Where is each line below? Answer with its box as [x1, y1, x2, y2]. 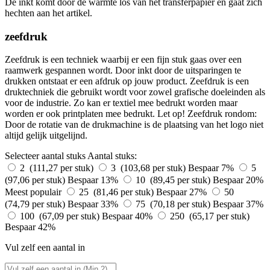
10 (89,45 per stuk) [136, 175, 213, 186]
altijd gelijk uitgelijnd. [5, 130, 87, 141]
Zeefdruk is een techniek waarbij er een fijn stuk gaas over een [5, 54, 242, 65]
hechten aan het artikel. [5, 7, 92, 18]
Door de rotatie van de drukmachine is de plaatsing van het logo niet [5, 119, 263, 130]
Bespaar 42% [5, 222, 55, 233]
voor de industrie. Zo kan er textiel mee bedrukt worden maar [5, 98, 237, 108]
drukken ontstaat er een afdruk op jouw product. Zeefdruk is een [5, 76, 249, 87]
